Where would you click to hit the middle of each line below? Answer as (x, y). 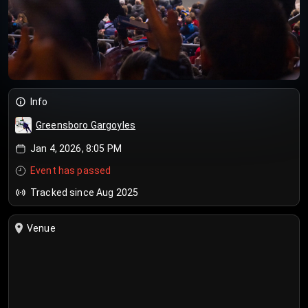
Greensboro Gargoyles (86, 125)
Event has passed (71, 170)
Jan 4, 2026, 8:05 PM (76, 148)
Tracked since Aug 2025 (85, 192)
